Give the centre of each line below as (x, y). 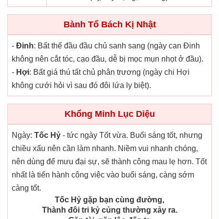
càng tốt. (26, 188)
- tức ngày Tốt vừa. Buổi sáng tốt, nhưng (131, 135)
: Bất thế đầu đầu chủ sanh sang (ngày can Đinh (117, 46)
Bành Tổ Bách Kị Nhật (109, 25)
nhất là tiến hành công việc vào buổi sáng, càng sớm (103, 175)
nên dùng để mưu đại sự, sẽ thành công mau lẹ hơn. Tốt (109, 162)
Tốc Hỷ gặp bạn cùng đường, (109, 200)
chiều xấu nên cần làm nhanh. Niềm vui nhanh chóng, (105, 149)
